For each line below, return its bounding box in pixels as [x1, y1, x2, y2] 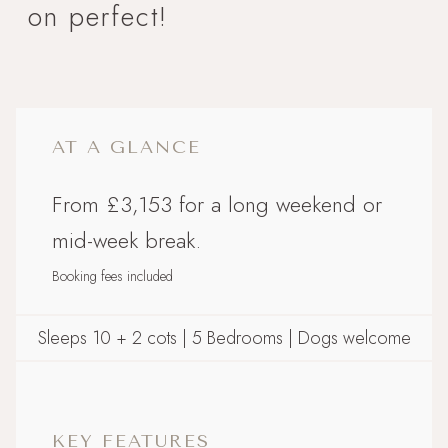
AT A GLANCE [52, 135, 201, 158]
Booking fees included [52, 265, 173, 286]
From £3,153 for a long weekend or [52, 187, 382, 220]
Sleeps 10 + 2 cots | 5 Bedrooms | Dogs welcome [37, 324, 411, 351]
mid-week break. [52, 223, 201, 256]
